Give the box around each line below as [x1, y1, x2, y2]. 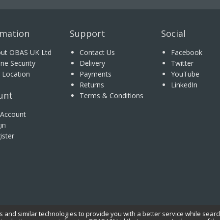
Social [161, 27, 186, 39]
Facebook [171, 48, 203, 57]
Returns [79, 80, 104, 89]
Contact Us [79, 48, 115, 57]
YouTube [171, 69, 200, 79]
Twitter [171, 58, 194, 68]
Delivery [79, 58, 105, 68]
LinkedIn [171, 80, 198, 89]
